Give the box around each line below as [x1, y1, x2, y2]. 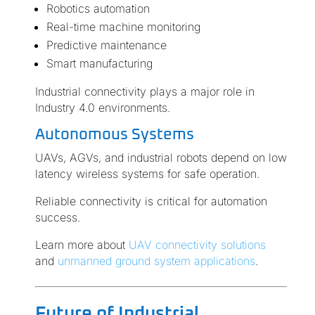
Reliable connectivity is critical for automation [34, 194, 267, 209]
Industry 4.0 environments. [34, 101, 170, 115]
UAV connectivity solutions [128, 238, 266, 252]
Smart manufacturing [46, 56, 153, 71]
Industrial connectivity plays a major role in [34, 84, 255, 99]
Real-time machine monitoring [46, 20, 200, 34]
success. [34, 210, 80, 225]
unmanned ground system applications [57, 254, 255, 269]
